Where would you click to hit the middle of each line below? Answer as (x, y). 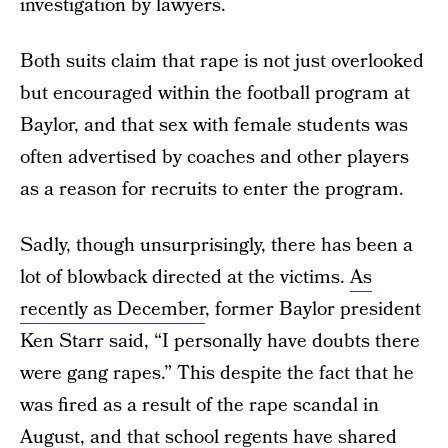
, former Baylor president (313, 309)
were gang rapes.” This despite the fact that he (217, 373)
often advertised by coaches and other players (214, 157)
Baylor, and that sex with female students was (214, 125)
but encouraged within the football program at (215, 93)
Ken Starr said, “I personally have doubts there (220, 341)
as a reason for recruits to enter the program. (212, 189)
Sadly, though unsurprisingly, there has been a (216, 245)
